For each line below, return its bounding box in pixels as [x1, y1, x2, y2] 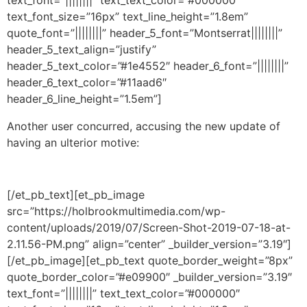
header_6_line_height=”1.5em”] [7, 91, 162, 106]
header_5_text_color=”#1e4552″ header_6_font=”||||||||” [7, 58, 288, 73]
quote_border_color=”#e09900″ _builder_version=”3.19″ [7, 270, 292, 284]
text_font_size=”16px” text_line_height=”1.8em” [7, 9, 248, 23]
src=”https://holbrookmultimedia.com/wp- [7, 204, 225, 219]
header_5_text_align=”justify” [7, 42, 156, 56]
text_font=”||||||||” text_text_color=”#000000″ [7, 286, 240, 301]
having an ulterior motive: [7, 135, 139, 149]
